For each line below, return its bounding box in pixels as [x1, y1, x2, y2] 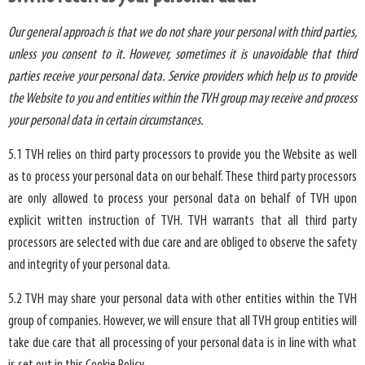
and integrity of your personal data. [8, 257, 170, 273]
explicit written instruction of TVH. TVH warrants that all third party [8, 213, 357, 229]
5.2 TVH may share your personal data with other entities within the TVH [8, 291, 357, 307]
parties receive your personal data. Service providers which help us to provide [8, 68, 357, 85]
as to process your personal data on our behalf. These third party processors [8, 169, 357, 185]
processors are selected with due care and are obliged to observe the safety [8, 235, 357, 251]
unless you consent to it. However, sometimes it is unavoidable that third [8, 46, 357, 63]
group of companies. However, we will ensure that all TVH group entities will [8, 313, 357, 329]
